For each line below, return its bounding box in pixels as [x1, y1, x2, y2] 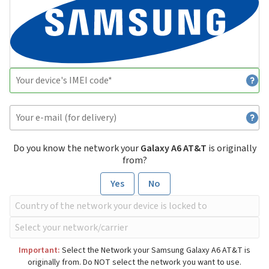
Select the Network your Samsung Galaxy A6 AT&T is [60, 244, 250, 257]
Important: [19, 244, 60, 257]
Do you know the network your [13, 142, 141, 156]
